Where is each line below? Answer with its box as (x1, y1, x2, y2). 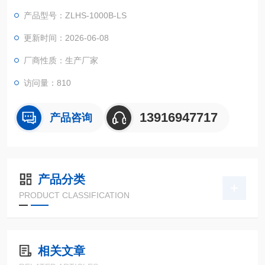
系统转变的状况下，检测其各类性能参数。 (14, 2, 172, 12)
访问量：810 (24, 78, 71, 88)
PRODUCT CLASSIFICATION (19, 190, 130, 200)
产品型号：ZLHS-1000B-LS (24, 11, 127, 20)
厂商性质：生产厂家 (24, 56, 98, 65)
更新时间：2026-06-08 (24, 33, 109, 43)
